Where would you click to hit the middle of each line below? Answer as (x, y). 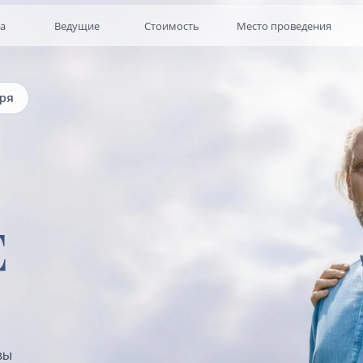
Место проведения (215, 23)
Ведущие (30, 23)
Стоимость (115, 23)
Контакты (313, 23)
